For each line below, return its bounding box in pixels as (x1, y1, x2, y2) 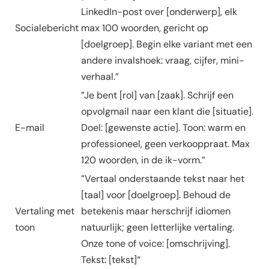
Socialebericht (15, 22, 79, 35)
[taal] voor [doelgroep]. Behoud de (81, 189, 231, 202)
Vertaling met (15, 205, 74, 218)
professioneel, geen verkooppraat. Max (81, 138, 250, 151)
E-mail (15, 121, 44, 134)
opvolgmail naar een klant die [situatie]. (81, 105, 253, 118)
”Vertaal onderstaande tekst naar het (81, 172, 244, 186)
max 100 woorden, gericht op (81, 22, 208, 35)
